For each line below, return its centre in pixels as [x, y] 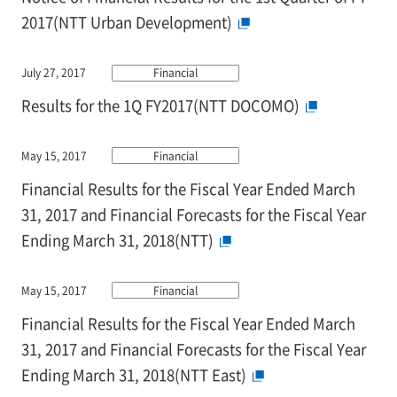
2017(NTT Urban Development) [126, 23]
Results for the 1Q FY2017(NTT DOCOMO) [160, 106]
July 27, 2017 [53, 73]
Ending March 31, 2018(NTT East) [133, 374]
